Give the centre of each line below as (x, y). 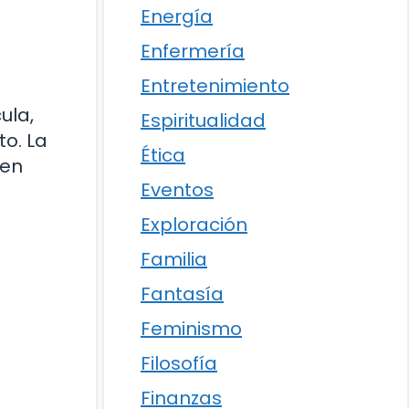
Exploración (194, 225)
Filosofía (179, 363)
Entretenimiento (215, 86)
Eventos (177, 190)
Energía (177, 16)
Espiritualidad (203, 121)
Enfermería (193, 51)
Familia (174, 259)
